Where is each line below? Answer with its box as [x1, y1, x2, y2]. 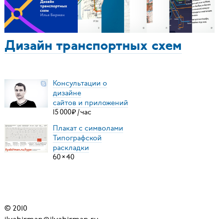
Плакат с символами [53, 123, 123, 133]
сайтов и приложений [53, 97, 128, 108]
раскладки [53, 142, 89, 153]
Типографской [53, 132, 102, 143]
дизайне [53, 88, 81, 98]
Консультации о [53, 78, 107, 88]
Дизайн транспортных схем [4, 40, 182, 54]
